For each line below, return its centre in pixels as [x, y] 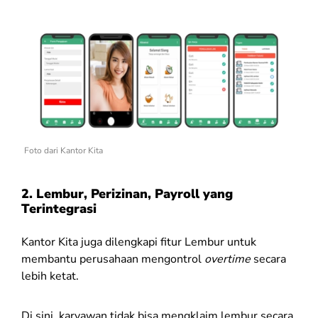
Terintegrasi [59, 208]
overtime [227, 259]
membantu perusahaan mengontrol [113, 259]
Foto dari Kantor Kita [64, 150]
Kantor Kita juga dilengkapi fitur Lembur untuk [139, 242]
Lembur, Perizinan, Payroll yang [135, 193]
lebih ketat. [51, 276]
